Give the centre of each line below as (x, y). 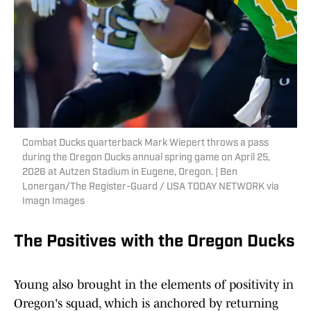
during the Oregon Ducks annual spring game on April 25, (146, 158)
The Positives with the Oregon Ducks (154, 243)
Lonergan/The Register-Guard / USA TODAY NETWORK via (151, 187)
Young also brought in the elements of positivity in (154, 285)
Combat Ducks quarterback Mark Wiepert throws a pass (145, 144)
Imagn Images (53, 202)
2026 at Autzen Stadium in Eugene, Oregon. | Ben (130, 173)
